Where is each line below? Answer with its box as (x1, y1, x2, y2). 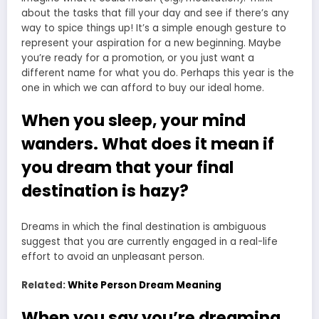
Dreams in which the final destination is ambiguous (21, 219, 266, 234)
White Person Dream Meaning (68, 278, 221, 293)
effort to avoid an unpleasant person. (21, 249, 204, 263)
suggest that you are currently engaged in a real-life (21, 234, 278, 249)
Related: (21, 278, 68, 293)
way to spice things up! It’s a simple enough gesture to (21, 21, 286, 36)
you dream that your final (21, 156, 234, 179)
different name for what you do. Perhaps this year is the (21, 66, 294, 80)
